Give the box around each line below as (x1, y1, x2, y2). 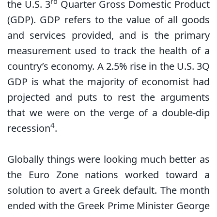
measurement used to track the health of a (7, 44, 210, 57)
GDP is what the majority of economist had (7, 75, 210, 88)
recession (7, 121, 50, 135)
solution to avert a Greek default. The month (7, 183, 210, 197)
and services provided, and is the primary (7, 28, 210, 42)
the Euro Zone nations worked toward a (7, 168, 210, 181)
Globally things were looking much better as (7, 152, 210, 166)
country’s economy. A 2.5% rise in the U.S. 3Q (7, 59, 210, 73)
